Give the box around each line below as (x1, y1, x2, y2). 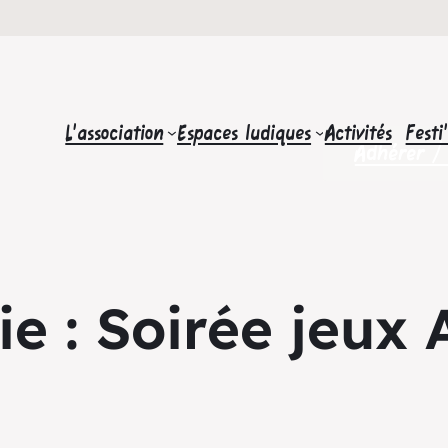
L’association (65, 118, 164, 146)
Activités (324, 118, 392, 146)
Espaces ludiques (177, 118, 312, 146)
